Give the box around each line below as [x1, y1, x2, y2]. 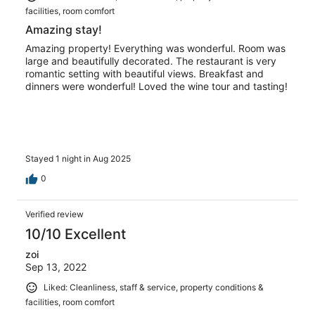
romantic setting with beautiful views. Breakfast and [25, 67, 264, 79]
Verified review [25, 209, 84, 220]
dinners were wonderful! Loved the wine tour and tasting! [25, 79, 288, 92]
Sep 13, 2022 [25, 261, 86, 274]
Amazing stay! [25, 22, 102, 37]
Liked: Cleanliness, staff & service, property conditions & [44, 282, 264, 293]
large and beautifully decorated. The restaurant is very [25, 54, 276, 67]
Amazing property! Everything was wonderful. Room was [25, 41, 285, 54]
